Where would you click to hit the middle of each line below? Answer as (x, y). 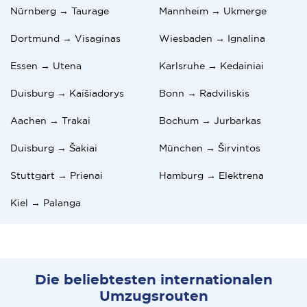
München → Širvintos (210, 148)
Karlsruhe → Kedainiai (211, 65)
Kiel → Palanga (46, 202)
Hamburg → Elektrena (211, 175)
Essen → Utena (46, 65)
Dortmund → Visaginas (65, 38)
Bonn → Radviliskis (204, 93)
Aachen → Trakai (50, 120)
